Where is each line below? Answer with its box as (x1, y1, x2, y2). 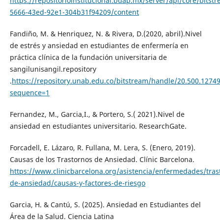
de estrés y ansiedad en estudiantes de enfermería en (9, 41, 189, 51)
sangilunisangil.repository (9, 64, 96, 74)
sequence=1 (9, 88, 50, 98)
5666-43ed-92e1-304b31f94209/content (9, 7, 139, 17)
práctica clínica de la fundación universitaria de (9, 53, 167, 62)
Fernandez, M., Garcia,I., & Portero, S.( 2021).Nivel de (9, 110, 185, 119)
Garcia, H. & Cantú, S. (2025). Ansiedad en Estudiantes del (9, 200, 201, 210)
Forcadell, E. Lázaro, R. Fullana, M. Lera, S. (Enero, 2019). (9, 143, 195, 153)
